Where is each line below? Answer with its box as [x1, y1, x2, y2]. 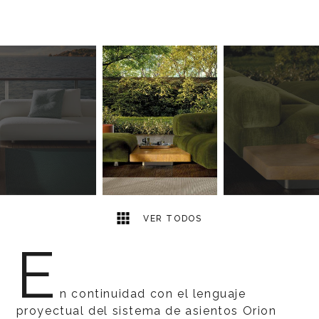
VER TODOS [140, 214, 202, 224]
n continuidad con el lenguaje [60, 287, 246, 300]
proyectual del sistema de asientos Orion [16, 304, 277, 318]
